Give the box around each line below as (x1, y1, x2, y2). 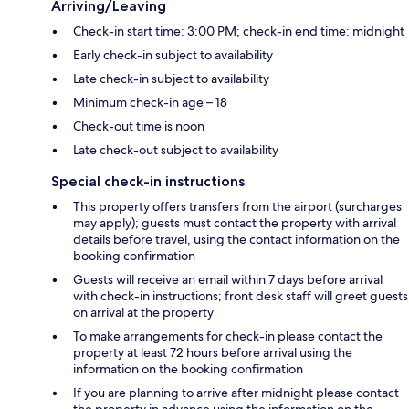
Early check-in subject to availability (73, 46, 273, 63)
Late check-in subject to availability (73, 69, 269, 87)
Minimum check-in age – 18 (73, 93, 227, 110)
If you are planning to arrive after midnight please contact (73, 383, 399, 401)
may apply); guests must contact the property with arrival (73, 214, 396, 231)
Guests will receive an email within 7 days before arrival (73, 270, 383, 288)
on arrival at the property (73, 303, 214, 320)
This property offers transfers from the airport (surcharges (73, 197, 402, 215)
